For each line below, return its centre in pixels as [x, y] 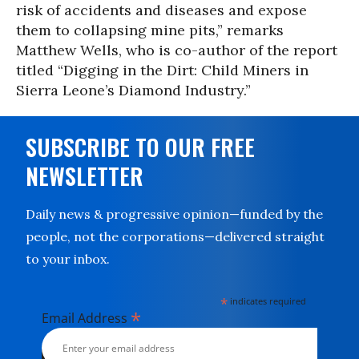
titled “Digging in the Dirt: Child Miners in [162, 70]
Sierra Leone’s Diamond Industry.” [133, 90]
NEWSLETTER [85, 176]
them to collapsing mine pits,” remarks [150, 30]
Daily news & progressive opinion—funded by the [174, 214]
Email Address [86, 318]
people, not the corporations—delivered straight [175, 236]
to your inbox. [68, 259]
